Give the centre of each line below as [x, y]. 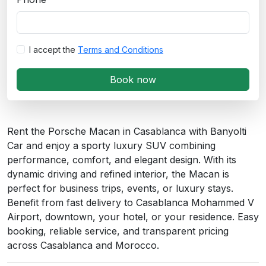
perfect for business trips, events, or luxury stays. [120, 188]
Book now [133, 79]
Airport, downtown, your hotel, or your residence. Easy [133, 216]
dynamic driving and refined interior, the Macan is [118, 174]
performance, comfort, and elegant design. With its [122, 159]
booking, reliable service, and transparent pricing [118, 231]
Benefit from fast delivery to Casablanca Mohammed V [131, 202]
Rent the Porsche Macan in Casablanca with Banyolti [127, 131]
